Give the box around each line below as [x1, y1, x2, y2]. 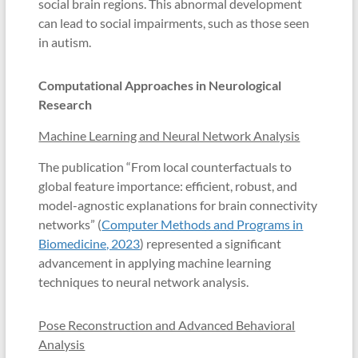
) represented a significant [140, 236, 282, 252]
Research [38, 97, 93, 113]
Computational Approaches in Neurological [38, 78, 282, 93]
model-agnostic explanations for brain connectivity [38, 197, 318, 213]
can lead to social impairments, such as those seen [38, 15, 310, 31]
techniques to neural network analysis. [38, 274, 249, 290]
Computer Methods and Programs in [101, 217, 304, 233]
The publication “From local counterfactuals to [38, 159, 292, 175]
